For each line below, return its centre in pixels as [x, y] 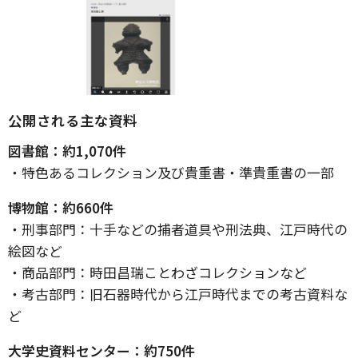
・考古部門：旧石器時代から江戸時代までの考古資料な [178, 294]
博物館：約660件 [61, 207]
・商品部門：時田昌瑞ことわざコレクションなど [157, 272]
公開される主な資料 [73, 120]
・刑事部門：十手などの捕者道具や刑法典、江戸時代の [178, 229]
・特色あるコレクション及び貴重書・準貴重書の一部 [171, 172]
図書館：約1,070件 [67, 151]
